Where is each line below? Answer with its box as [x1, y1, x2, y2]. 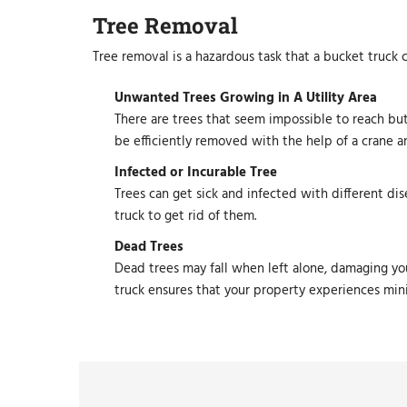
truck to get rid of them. [114, 205, 256, 228]
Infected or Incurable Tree [114, 162, 277, 184]
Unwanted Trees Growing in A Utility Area [114, 87, 377, 110]
